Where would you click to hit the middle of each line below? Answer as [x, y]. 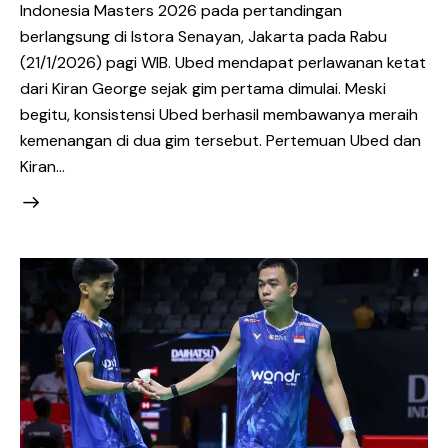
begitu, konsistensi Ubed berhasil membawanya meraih [219, 114]
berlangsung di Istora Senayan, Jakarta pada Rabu [203, 36]
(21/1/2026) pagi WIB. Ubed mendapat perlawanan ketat [223, 62]
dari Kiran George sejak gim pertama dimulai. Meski [203, 88]
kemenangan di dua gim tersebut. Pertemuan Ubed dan [220, 140]
